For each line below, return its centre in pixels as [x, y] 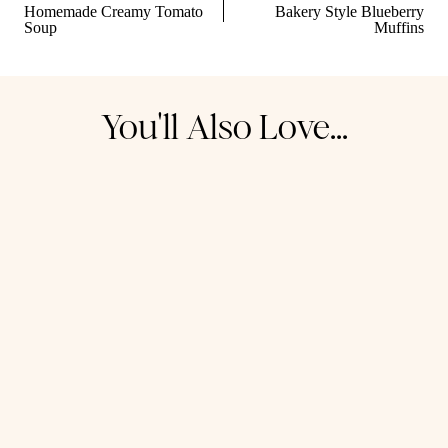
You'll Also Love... [224, 126]
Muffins [399, 28]
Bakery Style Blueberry [349, 12]
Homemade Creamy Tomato [113, 12]
